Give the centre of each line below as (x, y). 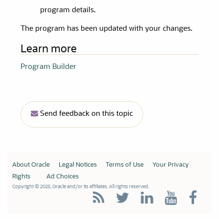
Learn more (49, 50)
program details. (68, 11)
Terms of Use (124, 165)
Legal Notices (77, 165)
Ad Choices (62, 177)
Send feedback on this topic (86, 114)
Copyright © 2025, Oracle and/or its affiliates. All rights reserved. (80, 187)
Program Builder (49, 67)
